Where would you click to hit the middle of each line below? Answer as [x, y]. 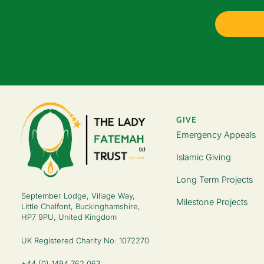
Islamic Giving [204, 157]
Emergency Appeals [216, 134]
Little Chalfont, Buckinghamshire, [81, 206]
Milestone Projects [212, 202]
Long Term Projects [215, 179]
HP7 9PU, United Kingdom [69, 217]
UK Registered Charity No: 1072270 [85, 240]
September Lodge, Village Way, [78, 195]
